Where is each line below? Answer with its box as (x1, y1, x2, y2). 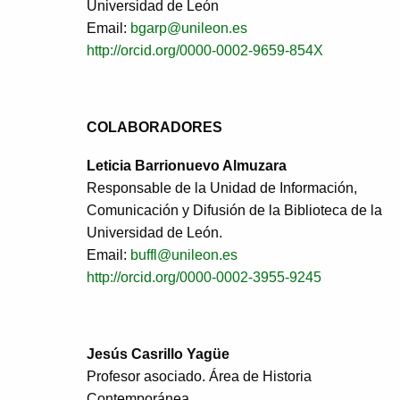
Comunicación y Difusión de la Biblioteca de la (87, 202, 382, 218)
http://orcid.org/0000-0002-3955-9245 (87, 269, 321, 285)
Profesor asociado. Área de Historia (87, 368, 312, 384)
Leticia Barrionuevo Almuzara (87, 157, 287, 173)
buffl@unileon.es (130, 246, 237, 262)
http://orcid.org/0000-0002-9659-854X (87, 42, 323, 58)
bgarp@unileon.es (130, 20, 247, 36)
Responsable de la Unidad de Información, (87, 179, 357, 196)
